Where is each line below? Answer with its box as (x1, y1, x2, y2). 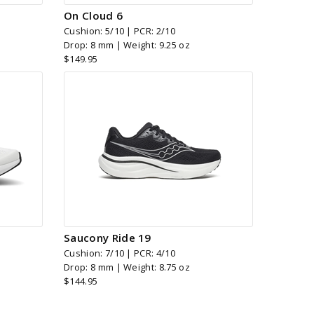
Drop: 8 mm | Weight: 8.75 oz (64, 261, 190, 274)
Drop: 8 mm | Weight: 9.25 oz (64, 38, 190, 51)
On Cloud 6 (64, 8, 123, 22)
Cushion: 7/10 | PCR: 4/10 (64, 247, 175, 260)
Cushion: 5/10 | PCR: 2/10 (64, 24, 175, 37)
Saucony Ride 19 (64, 231, 151, 245)
